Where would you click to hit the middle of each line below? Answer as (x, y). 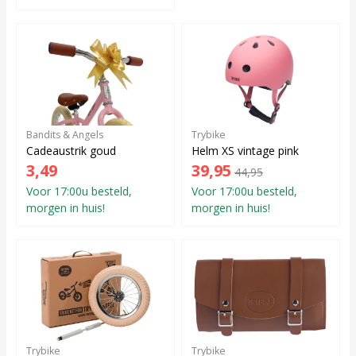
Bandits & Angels (65, 134)
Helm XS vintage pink (245, 150)
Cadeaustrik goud (71, 150)
